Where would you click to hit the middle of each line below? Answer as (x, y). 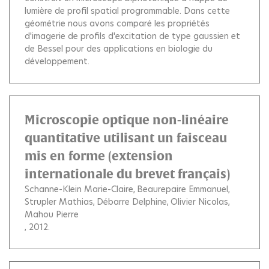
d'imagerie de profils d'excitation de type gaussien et (132, 36)
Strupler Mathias (59, 202)
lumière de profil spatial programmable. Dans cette (127, 11)
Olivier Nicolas (199, 202)
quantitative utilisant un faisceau (126, 138)
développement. (57, 61)
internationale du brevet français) (127, 174)
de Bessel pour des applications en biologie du (119, 49)
